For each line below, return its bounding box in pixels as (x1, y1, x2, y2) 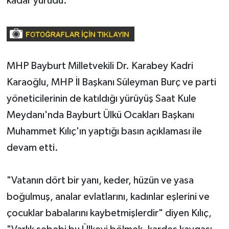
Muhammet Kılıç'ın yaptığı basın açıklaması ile (6, 126, 202, 136)
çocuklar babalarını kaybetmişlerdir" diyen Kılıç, (6, 208, 212, 218)
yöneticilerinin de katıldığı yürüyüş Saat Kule (6, 93, 196, 104)
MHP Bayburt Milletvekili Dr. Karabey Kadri (6, 60, 193, 71)
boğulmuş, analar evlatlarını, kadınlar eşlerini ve (6, 191, 210, 202)
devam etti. (6, 142, 60, 153)
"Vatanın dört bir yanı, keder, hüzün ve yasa (6, 175, 194, 186)
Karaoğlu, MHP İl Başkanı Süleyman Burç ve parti (6, 77, 216, 87)
